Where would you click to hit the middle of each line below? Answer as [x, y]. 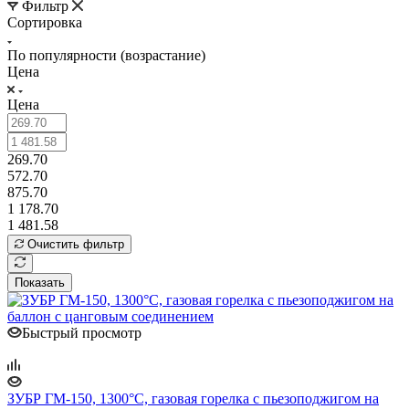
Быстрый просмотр [82, 332]
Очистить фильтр [76, 244]
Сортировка [45, 22]
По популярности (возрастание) [106, 55]
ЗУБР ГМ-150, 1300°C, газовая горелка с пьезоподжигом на [193, 398]
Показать [40, 282]
